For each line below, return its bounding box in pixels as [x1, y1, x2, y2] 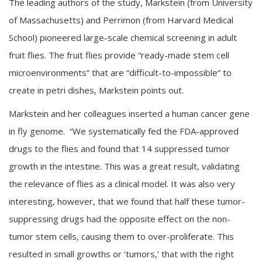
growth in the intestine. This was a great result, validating [9, 160, 240, 172]
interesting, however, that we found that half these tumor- [9, 195, 245, 207]
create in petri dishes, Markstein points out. [9, 84, 184, 96]
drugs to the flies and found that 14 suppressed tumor [9, 142, 230, 154]
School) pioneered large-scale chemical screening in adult [9, 31, 237, 43]
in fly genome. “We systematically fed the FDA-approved [9, 125, 239, 137]
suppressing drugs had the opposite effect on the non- [9, 212, 230, 225]
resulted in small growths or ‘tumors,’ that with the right [9, 247, 234, 260]
